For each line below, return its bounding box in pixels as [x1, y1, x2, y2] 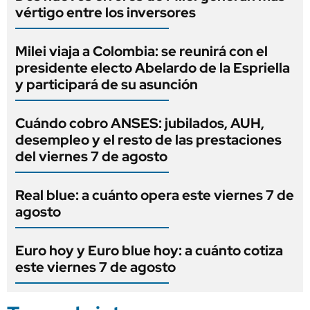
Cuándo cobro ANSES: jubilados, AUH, [15, 113, 264, 132]
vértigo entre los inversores [15, 3, 196, 21]
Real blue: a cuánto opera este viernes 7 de [15, 185, 294, 204]
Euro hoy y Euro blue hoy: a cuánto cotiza [15, 241, 283, 259]
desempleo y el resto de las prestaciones [15, 130, 282, 149]
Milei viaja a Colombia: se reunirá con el [15, 42, 268, 60]
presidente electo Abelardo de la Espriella [15, 58, 290, 77]
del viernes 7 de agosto [15, 147, 167, 165]
